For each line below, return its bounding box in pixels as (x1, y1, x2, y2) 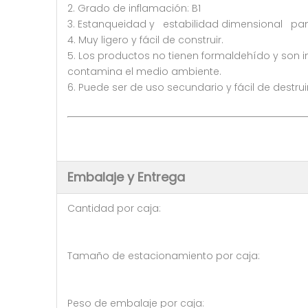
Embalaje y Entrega (67, 168, 185, 186)
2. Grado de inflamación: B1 (67, 1, 201, 15)
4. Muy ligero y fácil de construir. (67, 33, 223, 47)
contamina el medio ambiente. (67, 65, 221, 78)
